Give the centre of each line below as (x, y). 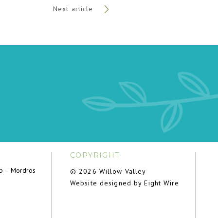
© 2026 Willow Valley (108, 171)
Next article (74, 9)
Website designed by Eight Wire (125, 183)
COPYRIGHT (95, 155)
